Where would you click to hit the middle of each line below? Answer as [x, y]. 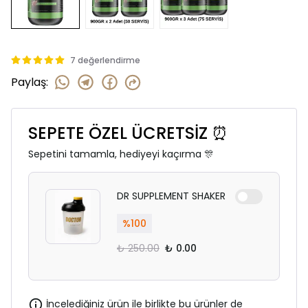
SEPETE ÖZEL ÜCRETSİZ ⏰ [128, 133]
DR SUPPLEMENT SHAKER [171, 196]
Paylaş [29, 82]
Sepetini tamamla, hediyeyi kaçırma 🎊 [121, 154]
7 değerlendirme [105, 60]
